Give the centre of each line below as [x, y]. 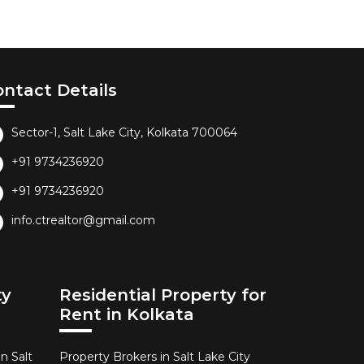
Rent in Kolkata [127, 314]
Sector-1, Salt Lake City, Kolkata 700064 [124, 132]
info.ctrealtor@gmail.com [83, 220]
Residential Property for [163, 295]
